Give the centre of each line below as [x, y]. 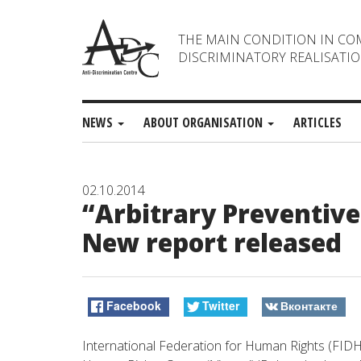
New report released [212, 243]
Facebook [134, 306]
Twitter [220, 306]
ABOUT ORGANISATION [205, 122]
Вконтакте [309, 306]
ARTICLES [317, 122]
